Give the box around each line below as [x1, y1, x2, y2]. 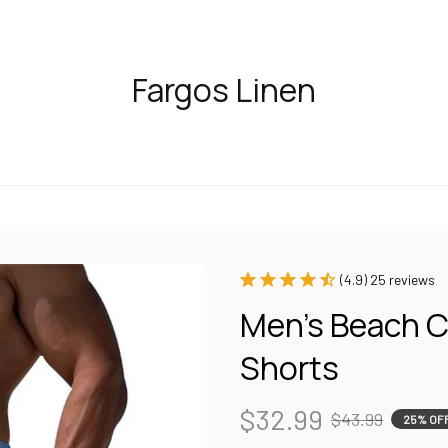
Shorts [240, 345, 339, 390]
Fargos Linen [131, 67, 316, 112]
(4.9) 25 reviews [340, 270, 435, 288]
